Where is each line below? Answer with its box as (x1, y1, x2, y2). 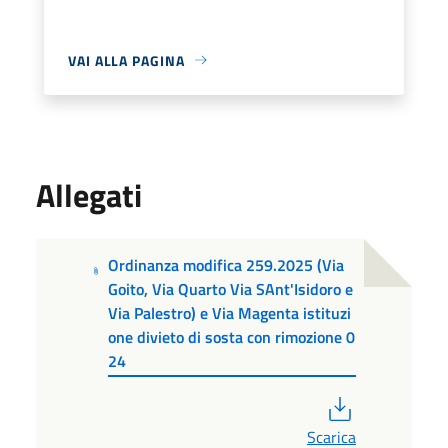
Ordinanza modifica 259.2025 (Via (107, 252, 344, 277)
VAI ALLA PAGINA (68, 49, 185, 71)
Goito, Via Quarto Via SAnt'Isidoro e (107, 276, 353, 301)
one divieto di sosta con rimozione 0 (107, 324, 355, 349)
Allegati (36, 170, 142, 219)
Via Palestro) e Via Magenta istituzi (107, 300, 351, 325)
